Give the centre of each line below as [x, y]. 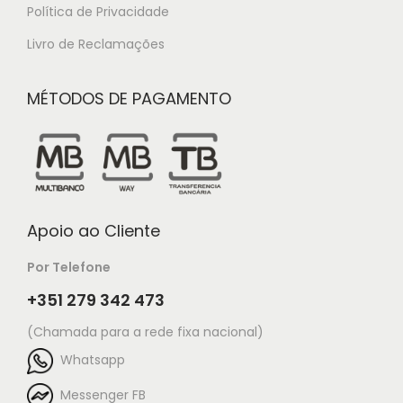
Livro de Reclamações [96, 44]
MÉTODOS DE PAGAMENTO [129, 98]
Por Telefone [69, 267]
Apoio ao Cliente [94, 230]
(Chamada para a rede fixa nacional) [145, 331]
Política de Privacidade [98, 11]
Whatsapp [89, 360]
